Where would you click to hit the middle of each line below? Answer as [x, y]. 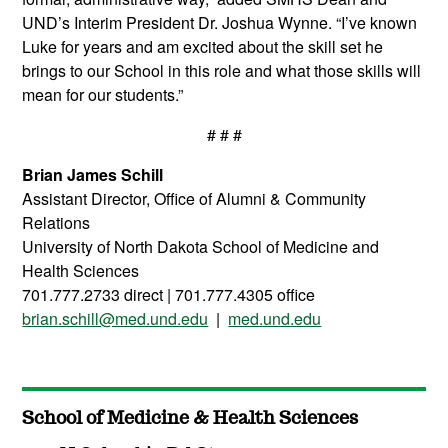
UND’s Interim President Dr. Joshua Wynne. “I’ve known [220, 23]
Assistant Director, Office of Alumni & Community [194, 199]
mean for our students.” [103, 95]
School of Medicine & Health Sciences [190, 419]
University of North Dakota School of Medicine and [201, 247]
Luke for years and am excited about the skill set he [203, 47]
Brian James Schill [93, 175]
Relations [56, 223]
